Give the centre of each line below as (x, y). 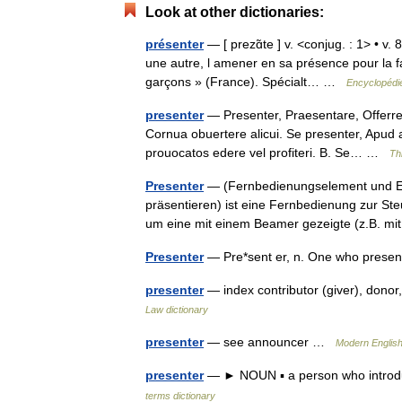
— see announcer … (270, 342)
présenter (175, 44)
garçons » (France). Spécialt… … (246, 82)
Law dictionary (177, 310)
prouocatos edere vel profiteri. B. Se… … (267, 153)
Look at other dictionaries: (235, 12)
